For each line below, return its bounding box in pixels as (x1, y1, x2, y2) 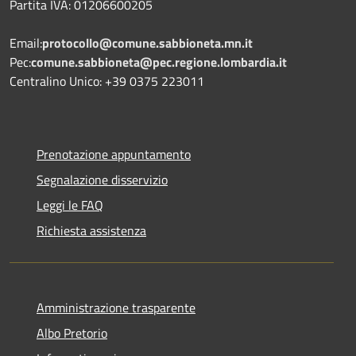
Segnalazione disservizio (37, 169, 168, 189)
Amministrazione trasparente (37, 297, 195, 317)
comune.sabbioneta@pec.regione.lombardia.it (31, 52, 287, 72)
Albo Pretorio (37, 323, 107, 342)
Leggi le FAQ (37, 195, 103, 215)
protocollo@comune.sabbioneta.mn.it (42, 33, 253, 52)
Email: (10, 33, 42, 52)
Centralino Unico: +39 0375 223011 (10, 71, 204, 91)
